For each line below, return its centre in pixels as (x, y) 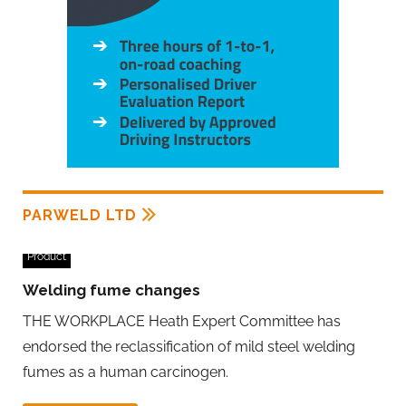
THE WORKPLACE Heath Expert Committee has (182, 322)
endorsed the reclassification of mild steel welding (189, 347)
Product (47, 257)
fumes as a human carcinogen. (126, 372)
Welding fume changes (111, 290)
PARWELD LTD (80, 216)
